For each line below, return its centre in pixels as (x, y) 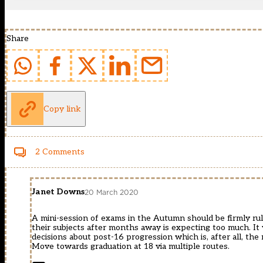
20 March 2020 (112, 192)
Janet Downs (58, 192)
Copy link (62, 109)
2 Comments (60, 152)
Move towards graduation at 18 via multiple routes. (131, 247)
